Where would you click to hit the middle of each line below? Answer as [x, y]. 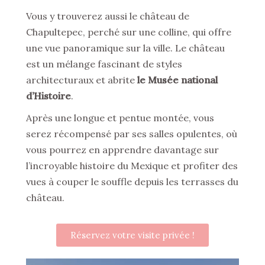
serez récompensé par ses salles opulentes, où [132, 134]
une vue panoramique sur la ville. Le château [125, 48]
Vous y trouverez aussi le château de [108, 16]
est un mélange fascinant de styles [104, 64]
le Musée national [177, 80]
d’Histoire [49, 96]
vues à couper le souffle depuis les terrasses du [132, 182]
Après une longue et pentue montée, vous [120, 118]
